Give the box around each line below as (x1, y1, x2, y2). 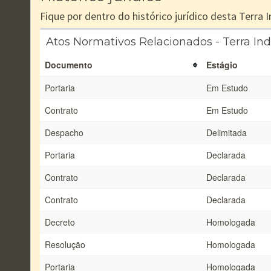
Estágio (206, 59, 238, 71)
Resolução (45, 238, 85, 250)
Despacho (45, 126, 83, 139)
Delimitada (206, 126, 247, 139)
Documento (45, 59, 93, 71)
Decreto (45, 216, 75, 228)
